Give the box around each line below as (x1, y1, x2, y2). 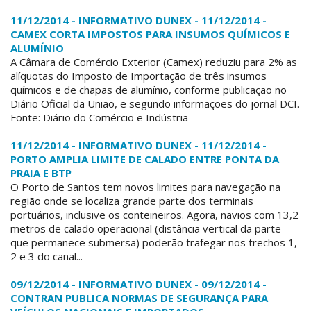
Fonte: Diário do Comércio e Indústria (10, 110, 188, 125)
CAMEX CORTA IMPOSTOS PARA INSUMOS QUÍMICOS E (10, 27, 290, 42)
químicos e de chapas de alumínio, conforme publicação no (10, 83, 287, 97)
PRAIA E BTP (10, 166, 72, 180)
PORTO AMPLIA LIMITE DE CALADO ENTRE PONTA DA (10, 152, 279, 167)
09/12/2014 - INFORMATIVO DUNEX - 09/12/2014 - (10, 277, 267, 292)
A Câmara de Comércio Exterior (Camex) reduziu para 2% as (10, 55, 297, 69)
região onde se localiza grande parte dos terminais (10, 194, 253, 208)
